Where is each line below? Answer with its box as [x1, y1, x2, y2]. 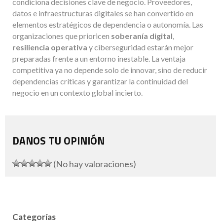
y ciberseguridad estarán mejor [87, 42, 193, 52]
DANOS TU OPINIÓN [12, 132, 105, 148]
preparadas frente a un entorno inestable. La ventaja [12, 53, 185, 63]
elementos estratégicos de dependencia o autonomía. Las [12, 19, 203, 29]
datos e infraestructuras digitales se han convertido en [12, 8, 193, 18]
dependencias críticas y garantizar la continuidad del [12, 76, 188, 86]
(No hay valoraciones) [52, 158, 136, 169]
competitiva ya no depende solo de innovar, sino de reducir [12, 65, 207, 74]
